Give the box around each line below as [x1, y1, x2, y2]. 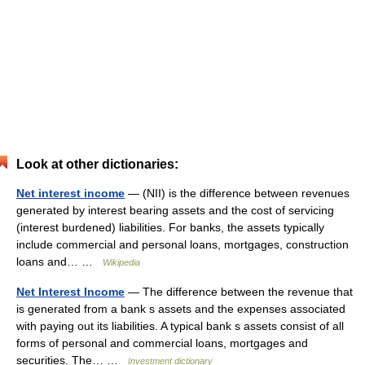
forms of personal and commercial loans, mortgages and [16, 336, 308, 350]
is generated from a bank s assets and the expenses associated [16, 302, 345, 315]
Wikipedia [103, 257, 140, 267]
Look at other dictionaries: [16, 157, 178, 171]
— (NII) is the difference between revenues [125, 187, 350, 200]
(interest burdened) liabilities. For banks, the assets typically [16, 221, 324, 234]
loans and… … [16, 255, 103, 268]
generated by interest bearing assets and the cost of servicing [16, 204, 334, 217]
